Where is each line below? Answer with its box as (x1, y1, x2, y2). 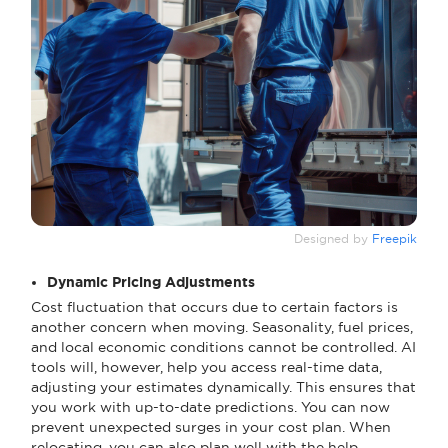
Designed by (294, 231, 372, 246)
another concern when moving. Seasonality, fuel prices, (31, 318, 413, 335)
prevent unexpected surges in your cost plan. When (31, 418, 391, 435)
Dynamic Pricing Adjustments (47, 273, 255, 290)
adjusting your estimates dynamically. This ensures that (31, 378, 416, 395)
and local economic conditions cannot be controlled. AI (31, 338, 416, 355)
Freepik (372, 231, 417, 246)
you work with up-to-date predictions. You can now (31, 398, 390, 415)
